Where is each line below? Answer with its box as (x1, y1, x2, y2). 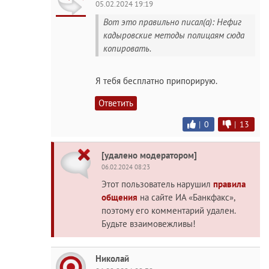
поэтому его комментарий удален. (101, 204, 235, 216)
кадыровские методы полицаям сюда (103, 29, 244, 41)
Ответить (98, 97, 133, 109)
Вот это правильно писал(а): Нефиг (103, 16, 241, 28)
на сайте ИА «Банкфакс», (138, 191, 235, 203)
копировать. (103, 43, 151, 54)
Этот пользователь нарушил (101, 178, 213, 190)
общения (101, 191, 138, 203)
